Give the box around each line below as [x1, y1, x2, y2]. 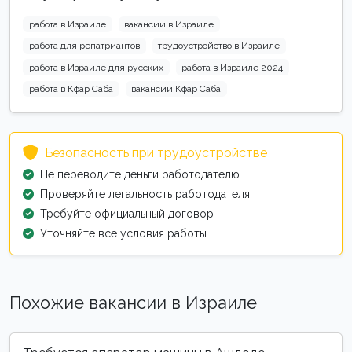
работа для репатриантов [28, 40, 140, 52]
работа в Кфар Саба [28, 82, 113, 94]
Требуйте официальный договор [40, 207, 214, 221]
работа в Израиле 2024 [181, 61, 284, 73]
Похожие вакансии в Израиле [9, 293, 257, 313]
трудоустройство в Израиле [158, 40, 280, 52]
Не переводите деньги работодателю [40, 168, 240, 181]
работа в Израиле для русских [28, 61, 163, 73]
